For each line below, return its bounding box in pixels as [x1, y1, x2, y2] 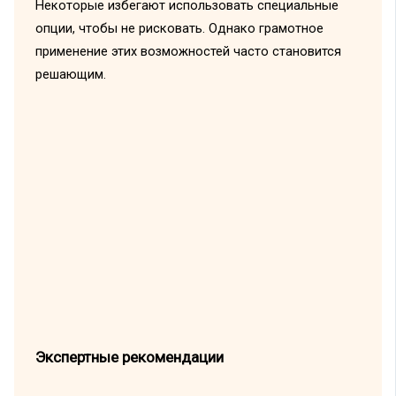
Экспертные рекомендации [34, 348, 224, 367]
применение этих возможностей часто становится [34, 43, 341, 60]
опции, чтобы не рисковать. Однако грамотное [34, 20, 324, 37]
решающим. [34, 66, 106, 83]
